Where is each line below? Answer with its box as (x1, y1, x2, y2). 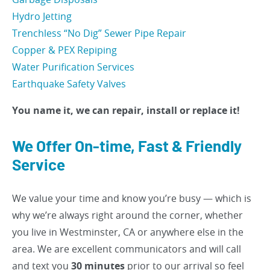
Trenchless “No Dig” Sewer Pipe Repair (12, 27, 186, 40)
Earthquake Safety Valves (12, 77, 126, 90)
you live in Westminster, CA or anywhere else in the (12, 225, 243, 239)
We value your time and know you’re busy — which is (12, 192, 251, 205)
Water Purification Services (12, 60, 134, 74)
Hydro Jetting (12, 10, 72, 23)
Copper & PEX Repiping (12, 43, 117, 57)
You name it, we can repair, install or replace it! (12, 104, 240, 117)
